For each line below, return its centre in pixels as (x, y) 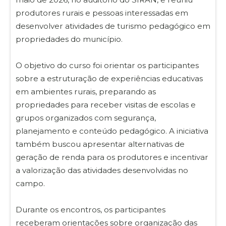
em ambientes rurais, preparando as (86, 91)
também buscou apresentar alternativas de (100, 144)
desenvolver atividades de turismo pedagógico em (113, 26)
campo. (30, 183)
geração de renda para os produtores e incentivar (112, 157)
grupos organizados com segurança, (86, 118)
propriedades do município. (69, 39)
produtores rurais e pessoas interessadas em (102, 13)
